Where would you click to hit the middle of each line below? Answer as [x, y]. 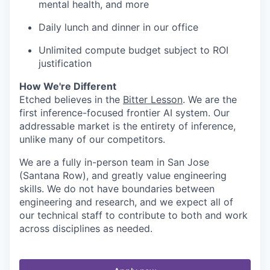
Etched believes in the [71, 99]
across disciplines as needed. [86, 228]
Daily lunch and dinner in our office [118, 27]
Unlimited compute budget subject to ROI [133, 50]
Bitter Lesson [153, 99]
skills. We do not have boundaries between [117, 189]
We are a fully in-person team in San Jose [114, 162]
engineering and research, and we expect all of [126, 202]
